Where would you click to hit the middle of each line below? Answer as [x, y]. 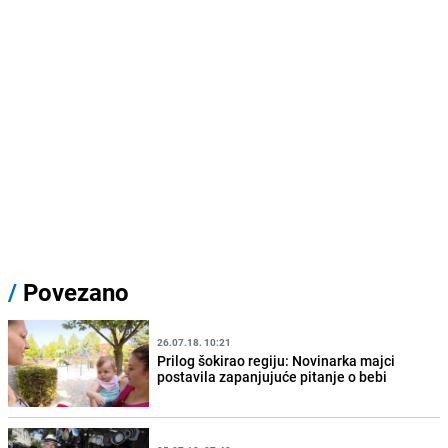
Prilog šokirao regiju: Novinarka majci [276, 360]
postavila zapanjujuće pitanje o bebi [272, 376]
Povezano [73, 292]
